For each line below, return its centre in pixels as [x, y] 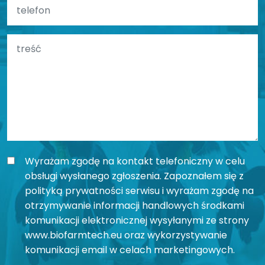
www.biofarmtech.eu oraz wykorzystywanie [126, 235]
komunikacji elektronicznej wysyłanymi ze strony [137, 220]
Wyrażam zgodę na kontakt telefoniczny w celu [135, 161]
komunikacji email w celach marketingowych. [130, 250]
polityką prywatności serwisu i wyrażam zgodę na [139, 190]
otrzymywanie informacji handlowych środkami [135, 205]
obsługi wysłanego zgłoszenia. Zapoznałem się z [134, 176]
